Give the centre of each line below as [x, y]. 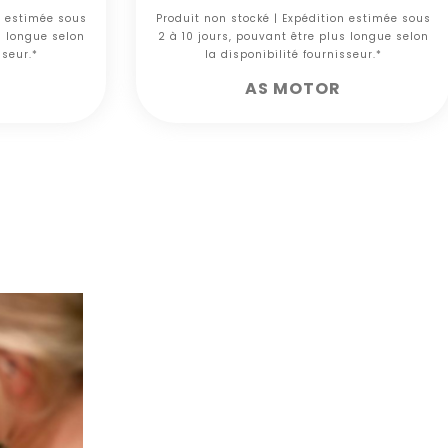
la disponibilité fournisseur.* [293, 55]
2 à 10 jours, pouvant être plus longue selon [293, 37]
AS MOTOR [293, 89]
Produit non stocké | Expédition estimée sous [293, 19]
